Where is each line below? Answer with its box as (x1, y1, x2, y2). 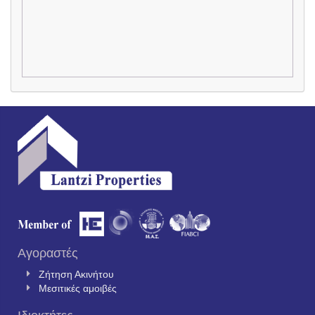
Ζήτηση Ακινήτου (39, 268, 114, 280)
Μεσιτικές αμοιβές (39, 282, 117, 294)
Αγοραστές (18, 245, 78, 260)
